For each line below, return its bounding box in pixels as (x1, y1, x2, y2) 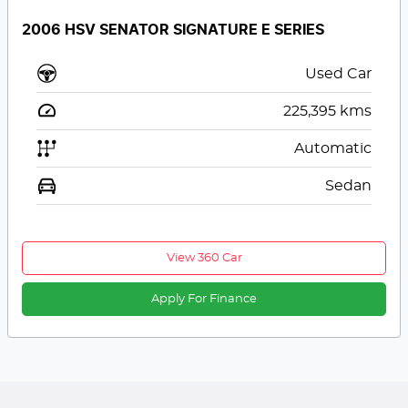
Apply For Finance (151, 293, 257, 306)
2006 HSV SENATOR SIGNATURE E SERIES (22, 23, 325, 38)
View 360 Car (166, 252, 242, 265)
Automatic (293, 141, 372, 157)
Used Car (304, 66, 372, 82)
